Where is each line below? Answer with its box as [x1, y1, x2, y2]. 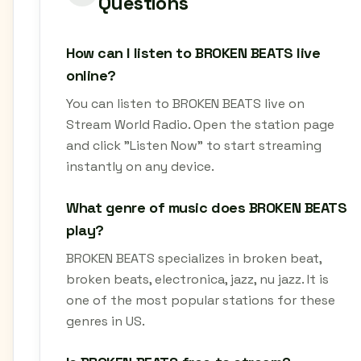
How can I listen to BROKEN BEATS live [66, 44, 321, 62]
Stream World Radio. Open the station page [66, 116, 334, 133]
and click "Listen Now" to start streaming [66, 137, 322, 154]
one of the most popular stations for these [66, 292, 335, 309]
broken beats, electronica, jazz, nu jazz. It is [66, 271, 329, 288]
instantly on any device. [66, 158, 214, 175]
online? [66, 66, 116, 85]
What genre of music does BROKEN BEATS [66, 198, 347, 217]
